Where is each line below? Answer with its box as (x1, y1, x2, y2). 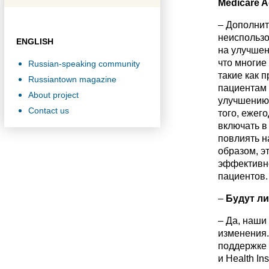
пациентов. (217, 171, 268, 181)
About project (28, 90, 79, 100)
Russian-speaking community (28, 59, 140, 68)
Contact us (28, 106, 69, 115)
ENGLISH (16, 37, 53, 46)
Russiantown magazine (28, 74, 116, 84)
